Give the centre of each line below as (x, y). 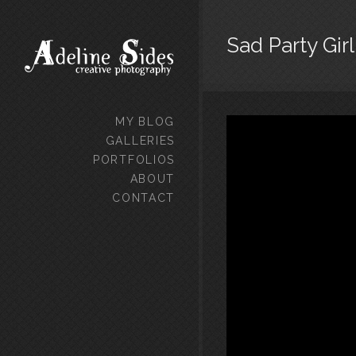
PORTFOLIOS (134, 160)
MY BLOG (145, 122)
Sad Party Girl (290, 45)
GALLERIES (140, 141)
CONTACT (143, 198)
